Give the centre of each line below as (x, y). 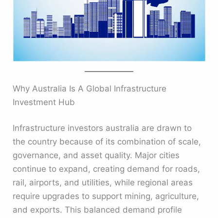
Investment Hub (44, 102)
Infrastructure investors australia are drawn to (102, 128)
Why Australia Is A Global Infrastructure (90, 88)
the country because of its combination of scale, (107, 142)
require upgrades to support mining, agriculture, (106, 196)
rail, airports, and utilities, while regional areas (103, 183)
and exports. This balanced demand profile (98, 210)
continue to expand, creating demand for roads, (107, 169)
